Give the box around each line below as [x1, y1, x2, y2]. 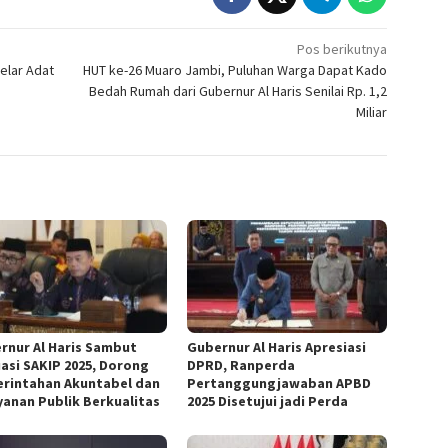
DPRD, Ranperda [187, 355, 296, 374]
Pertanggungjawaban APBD [187, 373, 372, 392]
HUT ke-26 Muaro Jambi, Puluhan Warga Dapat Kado [83, 61, 388, 80]
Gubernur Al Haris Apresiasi [187, 337, 367, 356]
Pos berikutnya [297, 40, 388, 59]
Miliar [356, 103, 388, 122]
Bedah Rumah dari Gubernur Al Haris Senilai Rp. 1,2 [89, 82, 388, 101]
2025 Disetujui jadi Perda [187, 391, 349, 410]
